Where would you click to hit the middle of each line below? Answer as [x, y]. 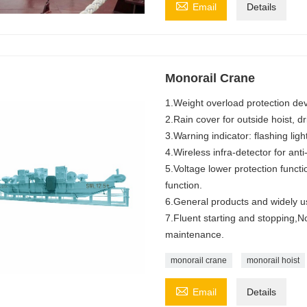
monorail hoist [273, 260]
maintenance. [194, 234]
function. [183, 185]
